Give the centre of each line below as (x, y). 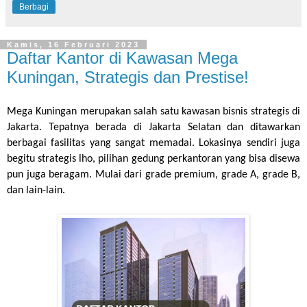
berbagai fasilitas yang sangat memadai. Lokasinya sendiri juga (153, 143)
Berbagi (34, 7)
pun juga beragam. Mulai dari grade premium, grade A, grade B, (153, 174)
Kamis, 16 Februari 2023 (73, 44)
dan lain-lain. (36, 190)
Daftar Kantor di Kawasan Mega (122, 58)
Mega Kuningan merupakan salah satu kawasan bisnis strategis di (153, 111)
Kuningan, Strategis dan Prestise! (128, 77)
